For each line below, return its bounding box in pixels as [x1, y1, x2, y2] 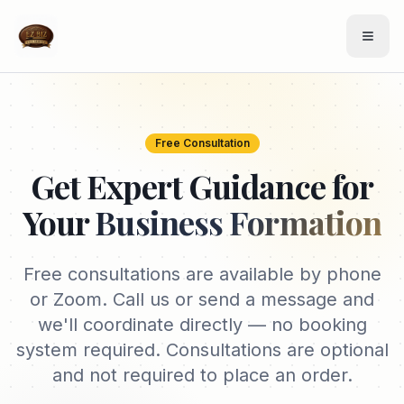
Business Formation [95, 200, 382, 243]
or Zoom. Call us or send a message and [30, 289, 374, 310]
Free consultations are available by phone [23, 263, 381, 285]
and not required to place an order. [51, 364, 353, 386]
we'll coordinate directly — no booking [37, 314, 367, 335]
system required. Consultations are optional [15, 339, 389, 361]
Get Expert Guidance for [30, 164, 374, 207]
